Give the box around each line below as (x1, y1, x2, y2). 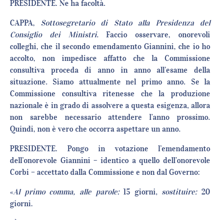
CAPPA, (10, 18, 41, 28)
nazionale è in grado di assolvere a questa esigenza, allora (10, 100, 210, 110)
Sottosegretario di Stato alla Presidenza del (41, 18, 211, 28)
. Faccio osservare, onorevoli (96, 29, 211, 40)
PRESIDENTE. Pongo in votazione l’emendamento (10, 143, 210, 154)
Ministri (68, 29, 97, 40)
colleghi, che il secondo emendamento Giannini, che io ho (10, 41, 210, 52)
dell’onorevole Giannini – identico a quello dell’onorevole (10, 155, 210, 165)
